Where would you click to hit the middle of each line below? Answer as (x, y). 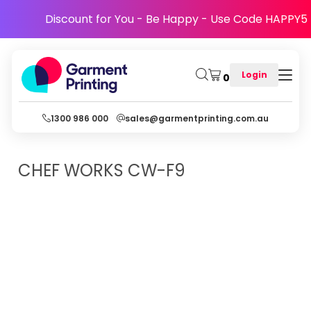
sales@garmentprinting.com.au (197, 118)
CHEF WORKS (71, 170)
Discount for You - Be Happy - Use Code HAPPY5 (176, 19)
